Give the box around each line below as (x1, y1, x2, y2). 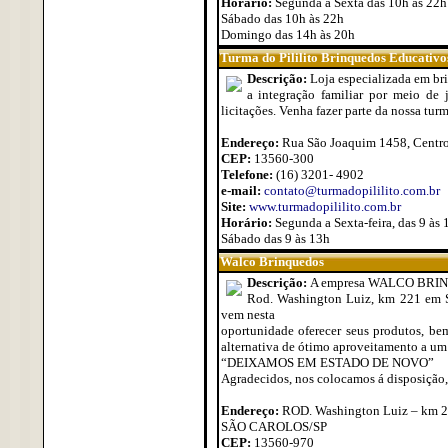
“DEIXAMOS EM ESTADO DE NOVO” (220, 355, 434, 370)
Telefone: (220, 167, 276, 182)
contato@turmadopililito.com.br (263, 183, 440, 198)
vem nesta (220, 307, 275, 322)
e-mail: (220, 183, 264, 198)
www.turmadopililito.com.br (248, 199, 401, 214)
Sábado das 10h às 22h (220, 11, 344, 26)
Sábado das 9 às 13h (220, 231, 330, 246)
